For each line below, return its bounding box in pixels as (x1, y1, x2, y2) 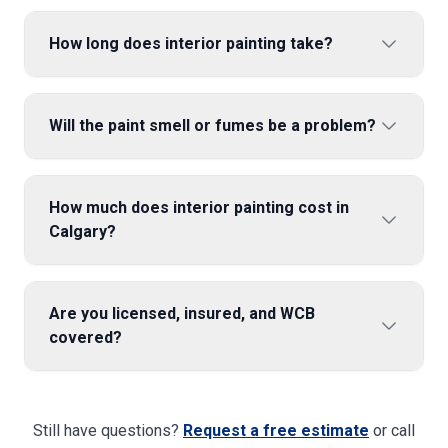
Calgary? (49, 222, 116, 241)
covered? (49, 328, 122, 347)
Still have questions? (33, 421, 179, 440)
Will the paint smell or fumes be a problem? (49, 116, 376, 135)
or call (373, 421, 415, 440)
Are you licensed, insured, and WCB (49, 304, 315, 323)
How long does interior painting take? (49, 34, 333, 53)
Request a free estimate (183, 421, 369, 440)
